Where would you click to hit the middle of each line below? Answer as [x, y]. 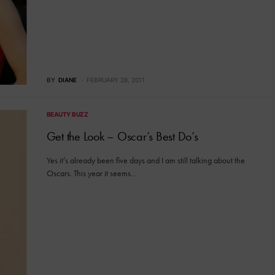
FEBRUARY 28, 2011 [115, 80]
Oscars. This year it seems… [91, 173]
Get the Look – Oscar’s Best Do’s [122, 137]
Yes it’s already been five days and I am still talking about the [145, 161]
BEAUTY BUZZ [67, 114]
